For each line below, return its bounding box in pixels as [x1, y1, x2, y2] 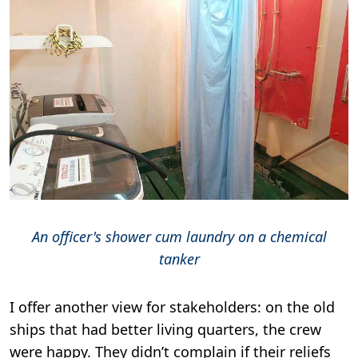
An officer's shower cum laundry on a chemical [31, 226, 327, 246]
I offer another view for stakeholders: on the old [10, 296, 335, 316]
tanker [158, 249, 200, 268]
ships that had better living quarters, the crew [10, 319, 321, 339]
